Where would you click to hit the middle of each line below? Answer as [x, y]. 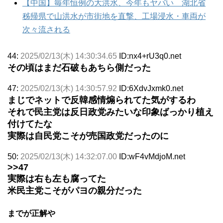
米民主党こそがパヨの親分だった [75, 190]
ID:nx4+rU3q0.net [150, 56]
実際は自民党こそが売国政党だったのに [88, 136]
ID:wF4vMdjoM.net [152, 156]
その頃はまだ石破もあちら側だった [79, 67]
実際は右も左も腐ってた [57, 178]
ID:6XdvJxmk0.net [151, 88]
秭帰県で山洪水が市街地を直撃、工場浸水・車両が [114, 16]
